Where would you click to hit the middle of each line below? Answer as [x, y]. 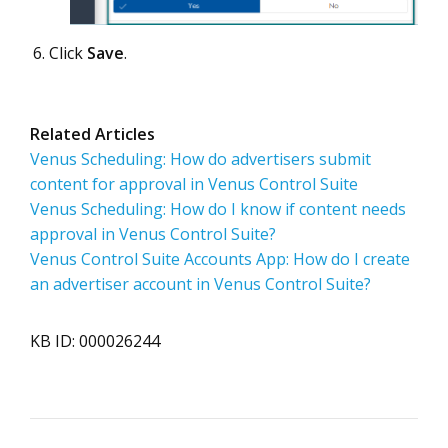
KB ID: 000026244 [95, 341]
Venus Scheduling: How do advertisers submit [200, 159]
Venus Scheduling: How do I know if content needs [218, 209]
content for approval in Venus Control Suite [194, 184]
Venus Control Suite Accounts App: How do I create [220, 259]
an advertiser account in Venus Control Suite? [200, 284]
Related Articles [92, 134]
